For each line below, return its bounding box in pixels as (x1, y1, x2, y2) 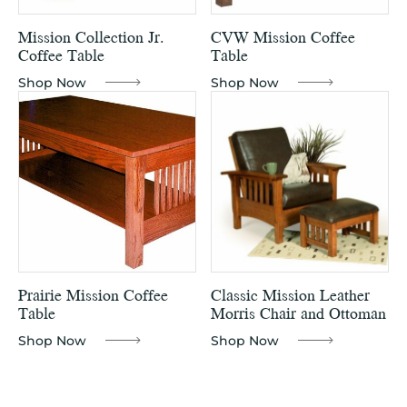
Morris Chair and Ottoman (211, 300, 387, 325)
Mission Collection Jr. (18, 24, 164, 49)
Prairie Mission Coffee (18, 282, 168, 307)
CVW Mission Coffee (211, 24, 356, 49)
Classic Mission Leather (211, 282, 371, 307)
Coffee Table (18, 42, 104, 67)
